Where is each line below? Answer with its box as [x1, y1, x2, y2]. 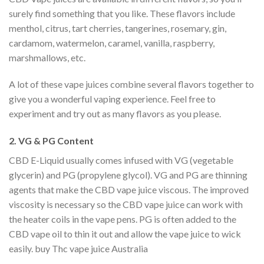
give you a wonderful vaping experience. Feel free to [9, 93, 216, 105]
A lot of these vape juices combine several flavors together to [9, 78, 254, 90]
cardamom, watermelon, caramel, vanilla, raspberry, [9, 37, 214, 48]
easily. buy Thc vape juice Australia [9, 243, 148, 255]
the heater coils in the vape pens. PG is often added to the [9, 213, 236, 225]
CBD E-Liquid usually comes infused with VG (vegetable [9, 154, 233, 166]
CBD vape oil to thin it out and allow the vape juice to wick [9, 228, 241, 240]
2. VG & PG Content [9, 135, 94, 147]
